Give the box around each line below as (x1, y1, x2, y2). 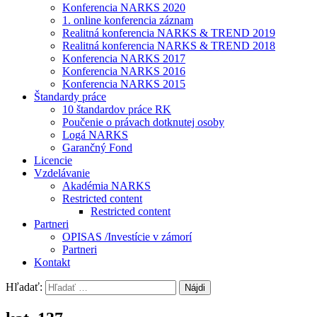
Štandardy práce (34, 91, 106, 103)
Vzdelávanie (34, 167, 90, 180)
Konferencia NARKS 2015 (62, 78, 185, 91)
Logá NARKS (62, 129, 128, 142)
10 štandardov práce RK (62, 103, 171, 116)
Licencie (34, 154, 72, 167)
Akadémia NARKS (62, 180, 151, 192)
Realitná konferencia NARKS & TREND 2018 (62, 40, 275, 52)
